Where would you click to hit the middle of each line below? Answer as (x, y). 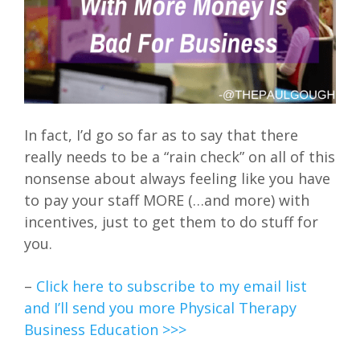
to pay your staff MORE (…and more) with (167, 200)
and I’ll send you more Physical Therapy (160, 308)
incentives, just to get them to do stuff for (171, 222)
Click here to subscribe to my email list (172, 286)
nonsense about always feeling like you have (177, 179)
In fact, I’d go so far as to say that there (161, 135)
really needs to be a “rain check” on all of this (180, 157)
